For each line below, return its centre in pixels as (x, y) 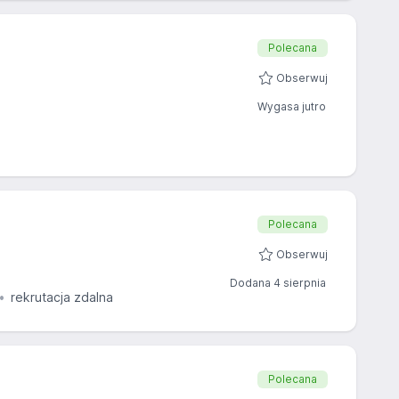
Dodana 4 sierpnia (278, 283)
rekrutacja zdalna (62, 297)
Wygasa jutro (292, 106)
